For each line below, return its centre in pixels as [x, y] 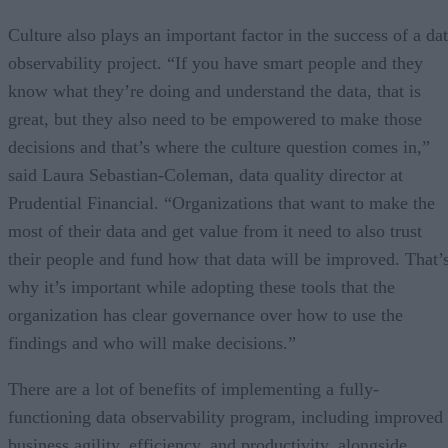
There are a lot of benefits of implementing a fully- [193, 388]
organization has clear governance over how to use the [205, 314]
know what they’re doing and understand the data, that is [214, 90]
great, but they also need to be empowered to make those [215, 118]
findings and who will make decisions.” [157, 342]
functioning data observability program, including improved [225, 416]
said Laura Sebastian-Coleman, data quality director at [205, 174]
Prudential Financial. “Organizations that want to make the [221, 202]
